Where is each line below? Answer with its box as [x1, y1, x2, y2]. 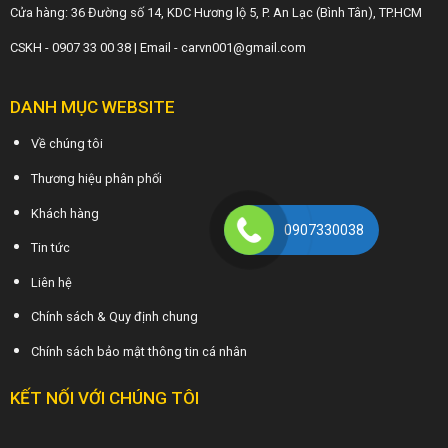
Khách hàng [30, 205, 99, 221]
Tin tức [30, 240, 70, 256]
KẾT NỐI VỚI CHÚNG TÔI [9, 387, 199, 408]
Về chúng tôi [30, 136, 103, 152]
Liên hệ [30, 274, 72, 290]
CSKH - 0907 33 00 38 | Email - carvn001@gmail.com [9, 39, 306, 55]
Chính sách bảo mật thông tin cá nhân [30, 344, 247, 360]
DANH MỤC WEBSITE [9, 97, 175, 118]
